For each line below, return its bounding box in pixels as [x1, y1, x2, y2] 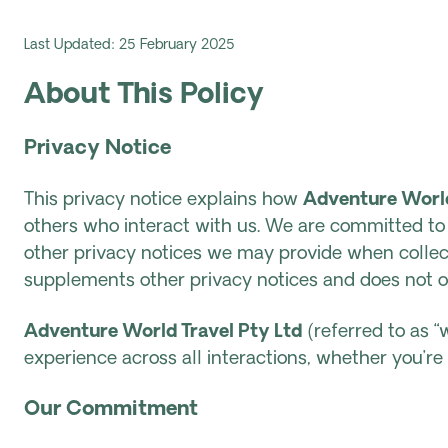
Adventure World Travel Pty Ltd [24, 323, 302, 342]
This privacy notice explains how [24, 191, 303, 210]
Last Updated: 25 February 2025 [24, 38, 235, 53]
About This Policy [24, 82, 264, 110]
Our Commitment [24, 400, 198, 420]
